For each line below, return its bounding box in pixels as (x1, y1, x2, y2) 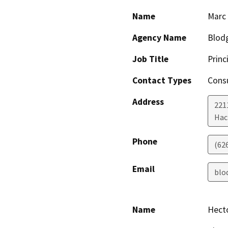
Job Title (132, 53, 168, 65)
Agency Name (132, 32, 186, 43)
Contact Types (132, 74, 191, 86)
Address (132, 96, 164, 107)
